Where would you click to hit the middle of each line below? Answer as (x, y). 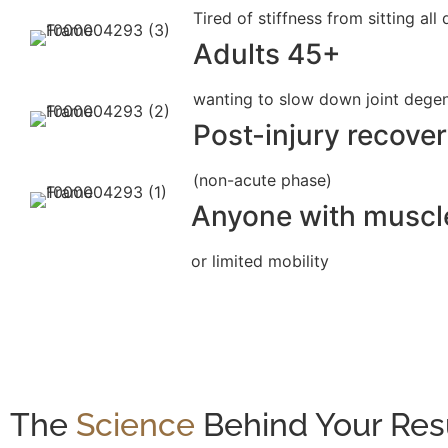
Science (135, 424)
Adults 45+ (267, 53)
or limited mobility (259, 260)
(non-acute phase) (263, 179)
